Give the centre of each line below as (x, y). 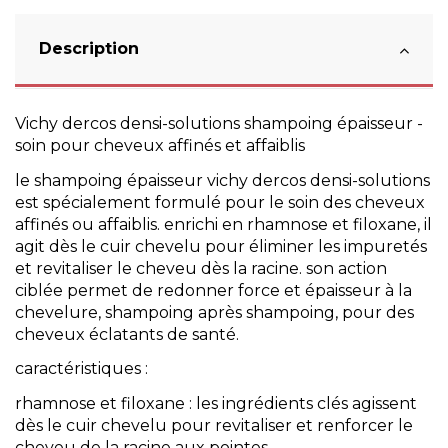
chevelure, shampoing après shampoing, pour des (214, 312)
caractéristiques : (81, 369)
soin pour (54, 145)
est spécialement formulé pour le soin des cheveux (220, 202)
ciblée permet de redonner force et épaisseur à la (213, 290)
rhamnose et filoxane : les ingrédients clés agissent (216, 404)
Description (89, 48)
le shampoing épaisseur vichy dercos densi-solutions (222, 180)
